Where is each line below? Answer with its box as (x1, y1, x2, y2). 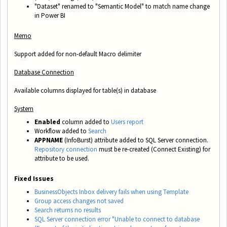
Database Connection (14, 67, 74, 77)
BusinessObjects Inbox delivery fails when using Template (34, 187, 188, 196)
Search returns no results (34, 205, 101, 214)
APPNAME (34, 135, 63, 144)
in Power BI (34, 11, 65, 20)
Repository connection (34, 144, 97, 154)
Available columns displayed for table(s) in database (14, 86, 156, 95)
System (14, 104, 33, 113)
